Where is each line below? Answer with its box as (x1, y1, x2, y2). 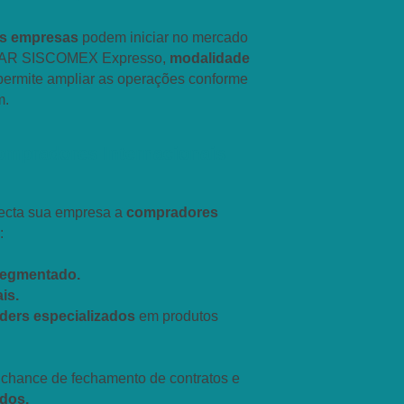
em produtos (135, 308, 218, 324)
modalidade (170, 50, 250, 66)
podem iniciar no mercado (82, 30, 248, 45)
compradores (123, 205, 218, 220)
